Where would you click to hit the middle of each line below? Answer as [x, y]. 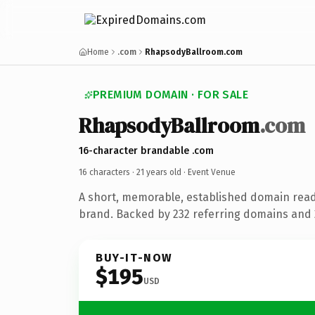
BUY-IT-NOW [134, 257]
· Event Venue [208, 172]
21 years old [159, 172]
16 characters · [108, 172]
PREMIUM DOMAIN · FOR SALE [171, 95]
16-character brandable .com [146, 150]
